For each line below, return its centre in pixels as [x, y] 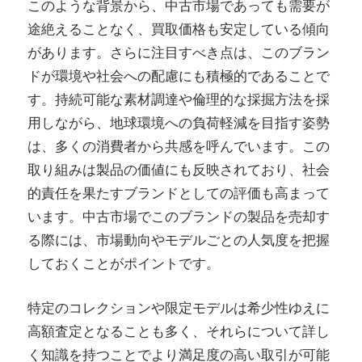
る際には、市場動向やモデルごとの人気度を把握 [179, 240]
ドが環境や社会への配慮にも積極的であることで [179, 76]
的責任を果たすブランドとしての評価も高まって [179, 194]
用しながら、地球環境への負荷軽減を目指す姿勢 [179, 123]
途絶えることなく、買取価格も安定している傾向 [179, 29]
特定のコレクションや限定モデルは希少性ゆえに [179, 307]
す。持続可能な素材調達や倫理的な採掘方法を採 [179, 100]
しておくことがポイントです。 [124, 264]
